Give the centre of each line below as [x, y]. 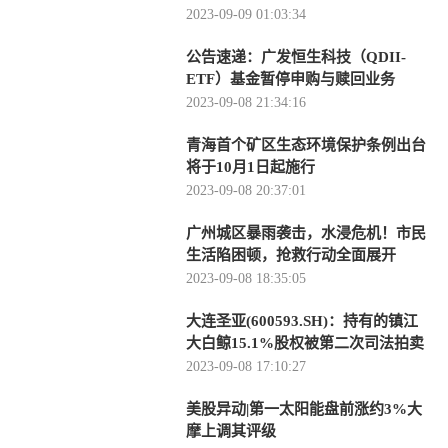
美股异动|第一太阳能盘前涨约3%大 [304, 409]
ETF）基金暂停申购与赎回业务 [290, 79]
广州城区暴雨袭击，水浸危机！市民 [306, 233]
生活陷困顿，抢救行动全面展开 [291, 255]
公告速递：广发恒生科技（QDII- [296, 57]
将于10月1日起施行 [250, 167]
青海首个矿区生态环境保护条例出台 [306, 145]
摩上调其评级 [231, 431]
